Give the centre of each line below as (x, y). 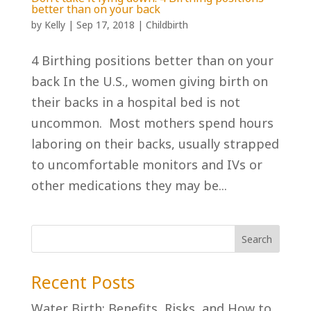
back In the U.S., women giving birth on (149, 82)
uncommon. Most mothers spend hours (152, 123)
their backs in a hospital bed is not (135, 102)
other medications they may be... (129, 186)
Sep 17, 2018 (105, 25)
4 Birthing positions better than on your (152, 61)
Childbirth (167, 25)
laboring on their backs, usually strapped (155, 144)
